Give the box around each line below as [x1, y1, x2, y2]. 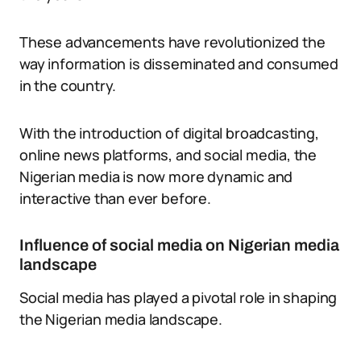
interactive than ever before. [19, 189, 211, 208]
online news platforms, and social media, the [19, 145, 317, 164]
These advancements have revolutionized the [19, 32, 326, 52]
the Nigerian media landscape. [19, 309, 222, 329]
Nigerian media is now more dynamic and [19, 167, 293, 186]
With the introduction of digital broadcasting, [19, 123, 319, 143]
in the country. [19, 76, 117, 95]
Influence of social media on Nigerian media [19, 236, 339, 254]
